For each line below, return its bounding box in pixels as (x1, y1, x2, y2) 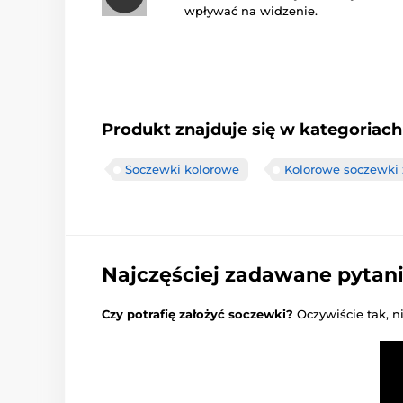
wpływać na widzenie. (184, 4, 318, 18)
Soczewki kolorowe (125, 162, 239, 176)
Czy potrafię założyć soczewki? (102, 307, 293, 321)
